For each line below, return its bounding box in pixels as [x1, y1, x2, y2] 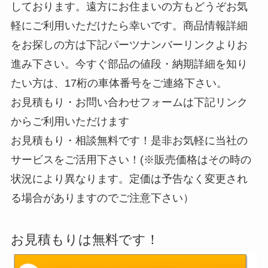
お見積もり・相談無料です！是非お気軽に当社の [10, 134, 248, 147]
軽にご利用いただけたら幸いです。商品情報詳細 [10, 19, 248, 32]
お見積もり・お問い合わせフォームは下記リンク [10, 96, 248, 108]
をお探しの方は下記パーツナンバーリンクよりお [10, 38, 248, 51]
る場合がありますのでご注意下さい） [10, 191, 194, 204]
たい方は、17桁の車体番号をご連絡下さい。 [10, 77, 227, 89]
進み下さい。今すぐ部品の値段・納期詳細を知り [10, 57, 248, 70]
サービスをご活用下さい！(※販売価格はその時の [10, 153, 251, 166]
